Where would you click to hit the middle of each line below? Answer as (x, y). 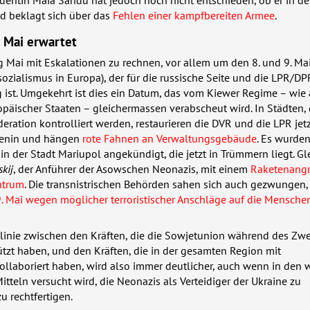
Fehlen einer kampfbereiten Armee (194, 15)
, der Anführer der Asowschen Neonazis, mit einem (132, 168)
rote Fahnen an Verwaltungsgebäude (170, 138)
